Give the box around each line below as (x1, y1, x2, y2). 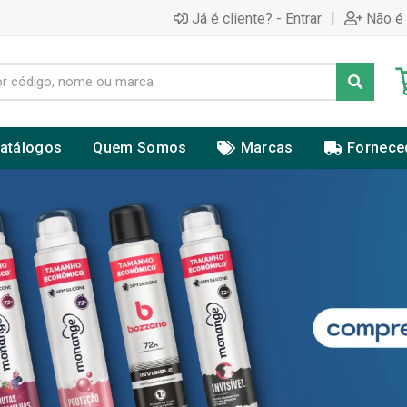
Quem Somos (93, 139, 187, 156)
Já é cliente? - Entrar (192, 9, 322, 27)
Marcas (240, 139, 293, 156)
